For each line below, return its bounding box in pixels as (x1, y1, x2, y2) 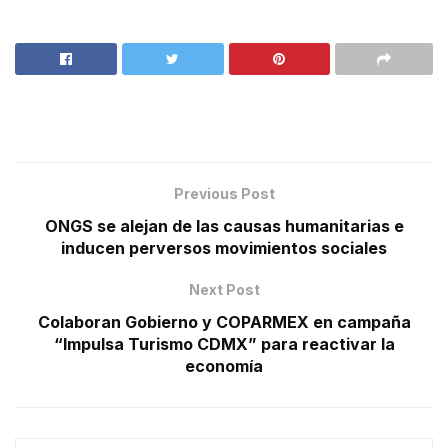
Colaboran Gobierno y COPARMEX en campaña (37, 312, 411, 333)
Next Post (188, 281, 260, 299)
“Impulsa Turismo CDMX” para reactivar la (53, 334, 395, 355)
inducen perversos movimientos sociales (61, 238, 387, 259)
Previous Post (173, 185, 275, 203)
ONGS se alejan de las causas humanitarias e (44, 216, 404, 237)
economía (185, 356, 263, 377)
